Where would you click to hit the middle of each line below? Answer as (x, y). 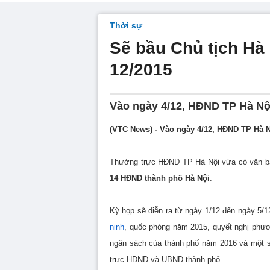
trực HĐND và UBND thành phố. (166, 259)
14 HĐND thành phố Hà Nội (160, 178)
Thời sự (126, 25)
